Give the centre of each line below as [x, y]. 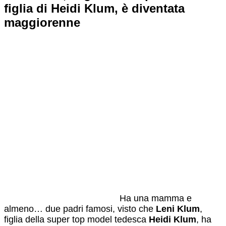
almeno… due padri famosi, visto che [80, 209]
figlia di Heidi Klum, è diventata [94, 9]
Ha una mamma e [156, 198]
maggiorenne [42, 23]
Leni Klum [178, 209]
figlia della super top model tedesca [76, 219]
